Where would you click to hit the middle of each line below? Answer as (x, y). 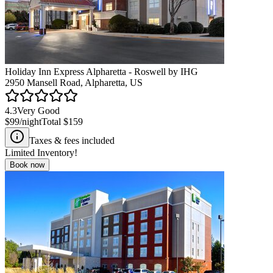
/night (30, 121)
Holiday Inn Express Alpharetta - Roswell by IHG (101, 71)
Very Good (38, 110)
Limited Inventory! (41, 152)
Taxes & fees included (72, 140)
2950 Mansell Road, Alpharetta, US (74, 82)
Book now (27, 165)
